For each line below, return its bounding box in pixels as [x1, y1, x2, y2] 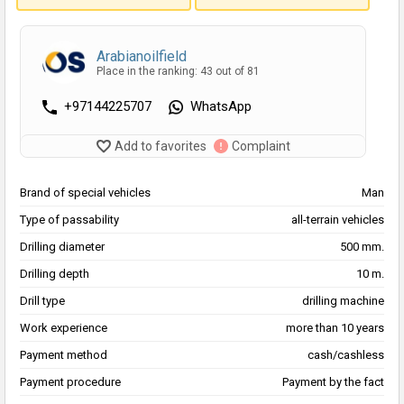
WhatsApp [190, 98, 252, 115]
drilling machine [302, 294, 384, 308]
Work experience [20, 321, 107, 335]
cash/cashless [308, 348, 384, 363]
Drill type [20, 294, 65, 308]
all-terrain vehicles [291, 213, 384, 227]
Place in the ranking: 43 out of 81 [96, 64, 260, 78]
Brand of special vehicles [20, 186, 151, 200]
